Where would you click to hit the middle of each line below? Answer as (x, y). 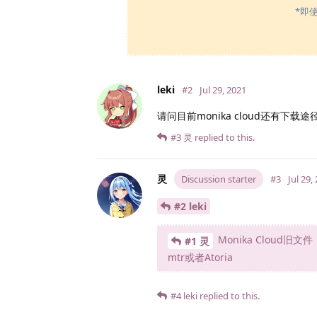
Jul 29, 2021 (223, 90)
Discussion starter (219, 179)
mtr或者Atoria (200, 257)
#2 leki (190, 206)
